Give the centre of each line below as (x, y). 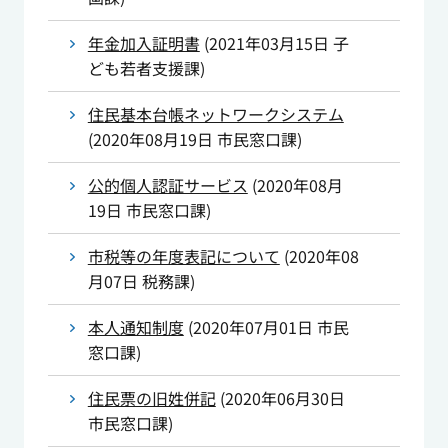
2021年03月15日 (268, 43)
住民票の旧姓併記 (151, 398)
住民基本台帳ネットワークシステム (215, 114)
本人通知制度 (135, 327)
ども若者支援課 (143, 68)
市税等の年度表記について (183, 256)
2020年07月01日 (252, 327)
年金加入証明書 (143, 43)
